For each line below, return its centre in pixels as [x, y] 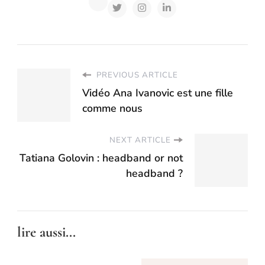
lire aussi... [46, 232]
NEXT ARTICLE [140, 140]
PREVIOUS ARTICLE [136, 75]
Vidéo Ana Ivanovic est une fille [158, 93]
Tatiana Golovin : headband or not [101, 158]
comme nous [112, 108]
